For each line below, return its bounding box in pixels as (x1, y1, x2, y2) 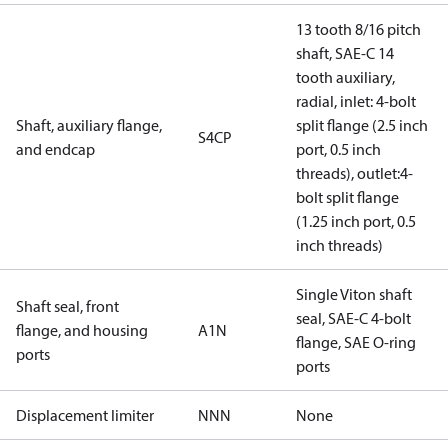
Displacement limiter (16, 405, 154, 425)
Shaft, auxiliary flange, (16, 115, 162, 135)
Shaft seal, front (16, 296, 119, 316)
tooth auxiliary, (296, 67, 395, 87)
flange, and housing (16, 320, 148, 340)
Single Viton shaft (296, 284, 412, 304)
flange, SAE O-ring (296, 332, 416, 352)
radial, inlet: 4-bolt (296, 91, 416, 111)
